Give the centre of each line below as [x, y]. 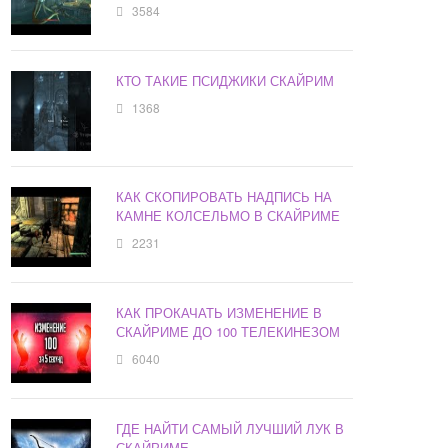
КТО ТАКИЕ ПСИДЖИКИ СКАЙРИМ [225, 81]
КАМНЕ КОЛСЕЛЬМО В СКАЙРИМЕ [228, 216]
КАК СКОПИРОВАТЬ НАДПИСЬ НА [224, 197]
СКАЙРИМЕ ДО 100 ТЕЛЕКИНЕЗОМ [228, 332]
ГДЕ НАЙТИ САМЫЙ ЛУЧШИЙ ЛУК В [230, 429]
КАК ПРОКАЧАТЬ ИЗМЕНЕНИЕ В [219, 313]
